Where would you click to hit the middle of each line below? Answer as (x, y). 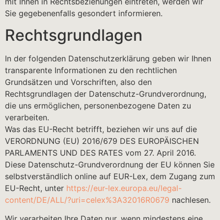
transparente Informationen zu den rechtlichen (91, 70)
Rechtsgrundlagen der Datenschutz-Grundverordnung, (106, 94)
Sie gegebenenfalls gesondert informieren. (84, 13)
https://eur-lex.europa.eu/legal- (124, 188)
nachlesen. (190, 200)
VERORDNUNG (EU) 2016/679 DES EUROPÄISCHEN (102, 141)
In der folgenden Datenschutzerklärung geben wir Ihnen (108, 58)
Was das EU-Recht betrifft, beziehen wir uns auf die (101, 129)
